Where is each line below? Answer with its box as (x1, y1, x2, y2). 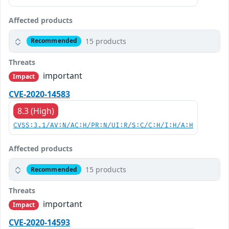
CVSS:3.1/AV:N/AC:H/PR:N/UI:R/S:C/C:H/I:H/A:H (13, 122, 193, 130)
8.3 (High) (17, 105, 54, 117)
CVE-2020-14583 (9, 88, 70, 100)
